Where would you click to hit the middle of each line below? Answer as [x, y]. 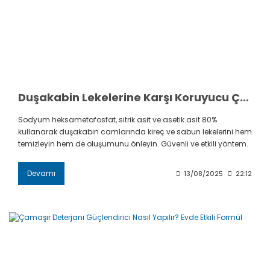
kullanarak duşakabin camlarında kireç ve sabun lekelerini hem [135, 131]
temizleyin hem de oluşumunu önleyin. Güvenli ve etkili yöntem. [133, 143]
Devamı [41, 173]
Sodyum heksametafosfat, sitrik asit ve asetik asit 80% [118, 119]
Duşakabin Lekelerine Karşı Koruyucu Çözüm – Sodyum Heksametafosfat [244, 97]
